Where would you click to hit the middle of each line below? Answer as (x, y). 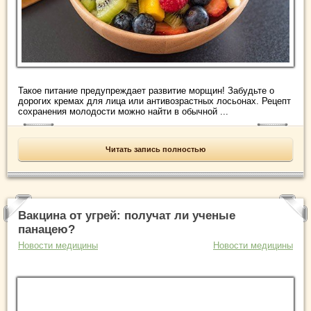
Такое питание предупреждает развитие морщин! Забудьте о (146, 91)
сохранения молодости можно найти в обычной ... (123, 112)
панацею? (47, 230)
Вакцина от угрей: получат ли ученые (127, 216)
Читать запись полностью (155, 150)
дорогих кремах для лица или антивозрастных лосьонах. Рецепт (154, 101)
